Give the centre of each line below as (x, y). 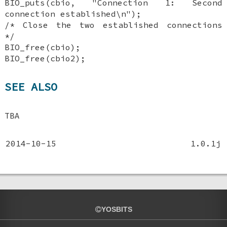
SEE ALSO (31, 87)
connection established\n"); (73, 14)
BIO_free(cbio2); (45, 59)
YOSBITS (117, 209)
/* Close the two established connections (113, 25)
